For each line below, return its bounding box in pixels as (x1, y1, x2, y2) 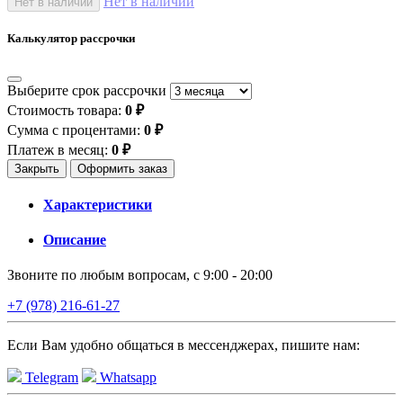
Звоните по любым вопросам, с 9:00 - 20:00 (7, 267, 273, 283)
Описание (43, 232, 106, 248)
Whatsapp (96, 370, 157, 386)
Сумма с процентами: (7, 121, 144, 138)
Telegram (22, 370, 78, 386)
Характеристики (43, 196, 152, 212)
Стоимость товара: (7, 102, 125, 118)
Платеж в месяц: (7, 141, 112, 157)
